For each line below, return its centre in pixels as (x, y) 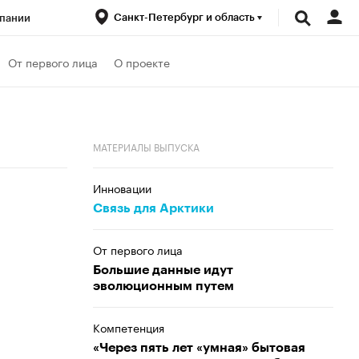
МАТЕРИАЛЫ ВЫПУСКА (146, 146)
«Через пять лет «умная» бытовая (199, 348)
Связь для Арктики (153, 208)
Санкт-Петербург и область (186, 17)
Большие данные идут (163, 270)
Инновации (122, 188)
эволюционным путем (163, 286)
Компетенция (129, 327)
